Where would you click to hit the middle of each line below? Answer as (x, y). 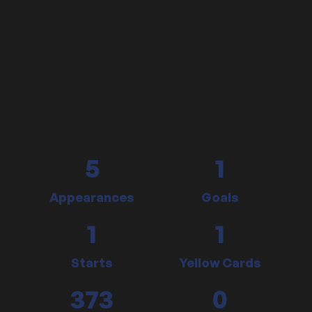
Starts (92, 263)
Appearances (92, 197)
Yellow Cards (220, 263)
